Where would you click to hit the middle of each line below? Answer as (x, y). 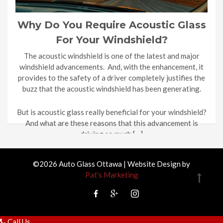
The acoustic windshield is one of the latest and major (111, 56)
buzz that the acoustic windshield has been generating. (111, 88)
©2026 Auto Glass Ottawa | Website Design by (111, 164)
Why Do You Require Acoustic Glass (111, 25)
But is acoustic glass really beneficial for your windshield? (111, 112)
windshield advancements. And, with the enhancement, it (111, 66)
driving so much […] (111, 134)
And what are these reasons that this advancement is (111, 123)
